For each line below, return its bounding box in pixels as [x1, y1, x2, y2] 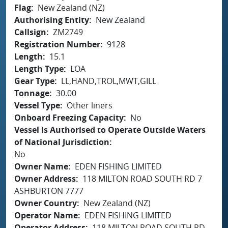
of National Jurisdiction [14, 136, 109, 148]
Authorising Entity [14, 14, 89, 25]
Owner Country [14, 197, 77, 209]
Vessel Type [14, 99, 60, 111]
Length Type [14, 63, 64, 74]
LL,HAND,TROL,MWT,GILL [61, 75, 156, 87]
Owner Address [14, 173, 76, 184]
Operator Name [14, 209, 78, 221]
